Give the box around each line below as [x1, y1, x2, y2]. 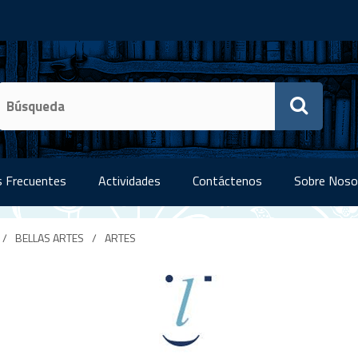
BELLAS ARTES [14, 229, 84, 246]
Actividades [98, 171, 161, 190]
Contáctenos [193, 171, 262, 190]
